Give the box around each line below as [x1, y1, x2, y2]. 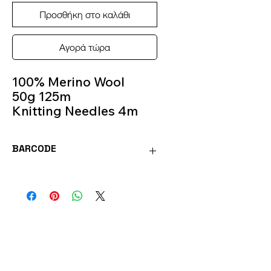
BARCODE [12, 142, 56, 155]
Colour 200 [12, 117, 80, 133]
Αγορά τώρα [59, 41, 110, 53]
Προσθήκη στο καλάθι [39, 8, 130, 21]
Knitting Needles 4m [12, 103, 138, 119]
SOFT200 [12, 170, 50, 181]
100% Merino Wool [12, 74, 125, 90]
